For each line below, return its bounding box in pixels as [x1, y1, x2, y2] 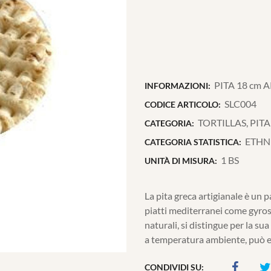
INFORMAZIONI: [145, 80, 211, 91]
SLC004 [224, 98, 257, 109]
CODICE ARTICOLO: [145, 99, 221, 109]
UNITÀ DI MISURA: [145, 155, 217, 166]
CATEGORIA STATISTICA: [145, 137, 241, 147]
